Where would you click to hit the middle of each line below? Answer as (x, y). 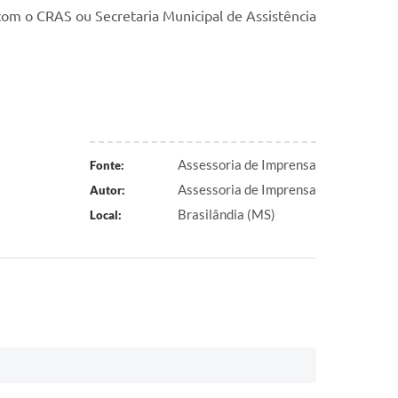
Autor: (107, 190)
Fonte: (107, 165)
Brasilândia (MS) (227, 214)
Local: (105, 215)
